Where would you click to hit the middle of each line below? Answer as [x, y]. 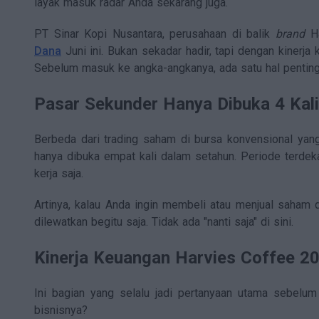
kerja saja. [59, 174]
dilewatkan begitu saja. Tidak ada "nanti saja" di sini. [164, 222]
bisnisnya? [61, 310]
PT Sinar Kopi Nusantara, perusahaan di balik [155, 34]
